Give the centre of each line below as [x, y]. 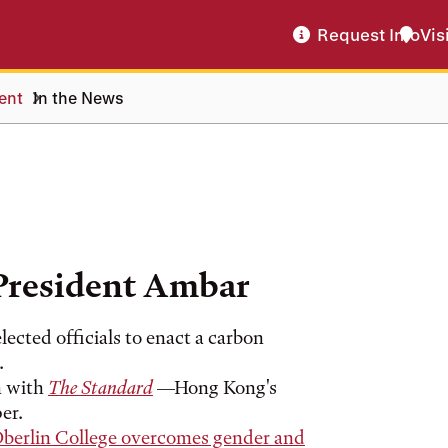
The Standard [100, 387]
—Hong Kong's [215, 387]
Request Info [368, 34]
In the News [78, 97]
